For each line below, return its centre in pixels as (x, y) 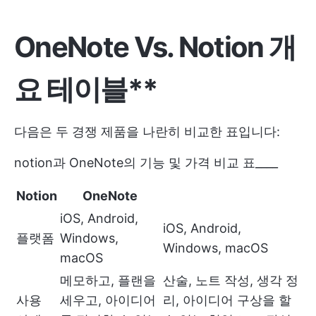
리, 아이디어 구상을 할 (227, 300)
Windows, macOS (215, 248)
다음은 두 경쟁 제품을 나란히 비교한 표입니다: (147, 132)
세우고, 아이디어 (108, 300)
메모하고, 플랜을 (108, 280)
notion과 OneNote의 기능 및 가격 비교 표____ (146, 163)
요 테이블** (86, 89)
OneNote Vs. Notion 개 (155, 47)
